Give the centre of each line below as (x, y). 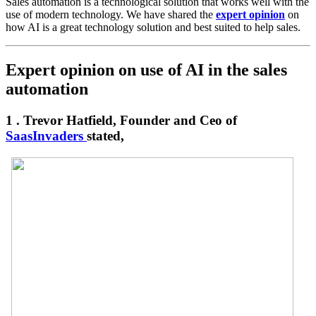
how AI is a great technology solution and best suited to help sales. (153, 28)
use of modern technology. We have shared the (111, 15)
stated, (107, 136)
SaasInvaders (46, 136)
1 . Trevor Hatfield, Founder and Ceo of (121, 121)
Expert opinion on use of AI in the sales (146, 70)
